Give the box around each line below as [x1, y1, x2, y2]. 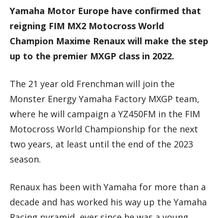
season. [10, 153, 41, 165]
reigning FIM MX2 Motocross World [10, 20, 164, 32]
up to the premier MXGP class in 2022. [10, 50, 174, 62]
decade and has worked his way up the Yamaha [10, 196, 207, 208]
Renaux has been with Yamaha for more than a [10, 181, 206, 193]
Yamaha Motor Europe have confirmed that [10, 5, 201, 17]
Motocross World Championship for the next [10, 123, 198, 135]
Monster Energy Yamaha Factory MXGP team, [10, 93, 200, 105]
